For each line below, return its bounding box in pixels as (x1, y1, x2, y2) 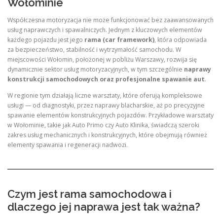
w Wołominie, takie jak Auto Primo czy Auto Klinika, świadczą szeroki (7, 120, 199, 129)
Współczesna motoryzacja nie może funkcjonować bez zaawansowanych (7, 15, 214, 24)
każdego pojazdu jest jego (7, 35, 84, 44)
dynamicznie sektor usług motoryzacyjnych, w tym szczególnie (7, 65, 184, 74)
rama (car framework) (84, 35, 154, 44)
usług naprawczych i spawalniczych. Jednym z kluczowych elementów (7, 25, 202, 34)
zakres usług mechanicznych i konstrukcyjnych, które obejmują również (7, 130, 207, 139)
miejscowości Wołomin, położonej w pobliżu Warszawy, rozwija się (7, 55, 197, 64)
